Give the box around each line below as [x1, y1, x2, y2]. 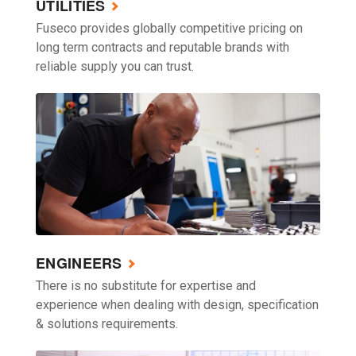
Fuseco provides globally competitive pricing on [36, 20, 303, 36]
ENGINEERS [36, 252, 122, 273]
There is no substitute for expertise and [36, 277, 256, 293]
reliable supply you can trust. [36, 58, 194, 74]
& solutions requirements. [36, 315, 178, 331]
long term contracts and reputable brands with [36, 39, 289, 55]
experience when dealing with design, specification [36, 296, 319, 312]
